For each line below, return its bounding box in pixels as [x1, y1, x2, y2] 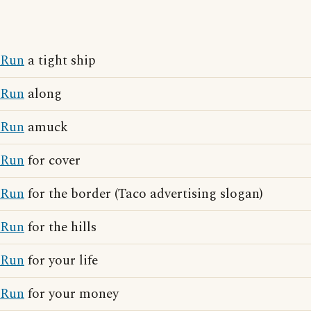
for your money [24, 284, 119, 304]
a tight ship [24, 51, 96, 71]
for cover [24, 151, 81, 171]
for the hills [24, 217, 96, 237]
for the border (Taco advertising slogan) [24, 184, 263, 204]
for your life [24, 251, 98, 271]
